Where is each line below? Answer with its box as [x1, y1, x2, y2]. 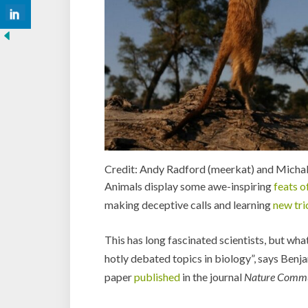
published [134, 269, 180, 283]
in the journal [180, 269, 244, 283]
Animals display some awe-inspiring [104, 179, 274, 192]
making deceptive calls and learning [104, 197, 273, 211]
